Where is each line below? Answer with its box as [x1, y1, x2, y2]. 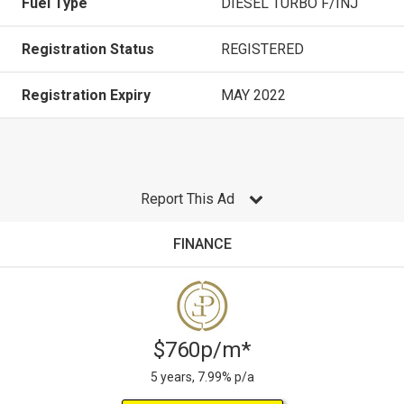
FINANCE [172, 234, 232, 252]
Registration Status [22, 40, 154, 58]
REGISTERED [221, 40, 304, 58]
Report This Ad [141, 189, 234, 207]
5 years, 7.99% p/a [150, 369, 254, 384]
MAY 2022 [221, 86, 286, 104]
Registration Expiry [22, 86, 151, 104]
